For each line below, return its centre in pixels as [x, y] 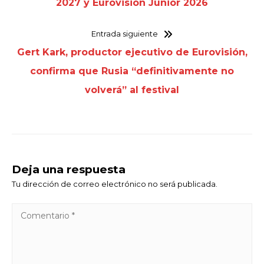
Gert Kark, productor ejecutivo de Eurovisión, [132, 52]
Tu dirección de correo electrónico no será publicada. [115, 184]
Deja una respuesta [69, 170]
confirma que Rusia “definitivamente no [132, 71]
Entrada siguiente [125, 34]
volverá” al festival [132, 90]
